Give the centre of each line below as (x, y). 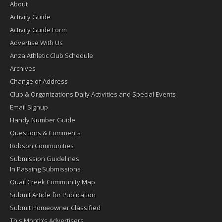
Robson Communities (42, 145)
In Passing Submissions (45, 169)
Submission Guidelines (45, 158)
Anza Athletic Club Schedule (52, 55)
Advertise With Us (36, 42)
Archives (23, 68)
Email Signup (29, 107)
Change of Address (39, 81)
